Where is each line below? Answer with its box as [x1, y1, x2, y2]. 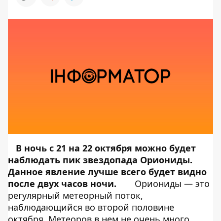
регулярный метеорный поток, [8, 189, 143, 201]
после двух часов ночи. [8, 177, 116, 189]
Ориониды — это [135, 177, 210, 189]
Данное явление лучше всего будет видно [8, 165, 207, 178]
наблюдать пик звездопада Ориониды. [8, 153, 192, 166]
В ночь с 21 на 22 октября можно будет [16, 142, 196, 154]
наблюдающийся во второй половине [8, 201, 174, 213]
